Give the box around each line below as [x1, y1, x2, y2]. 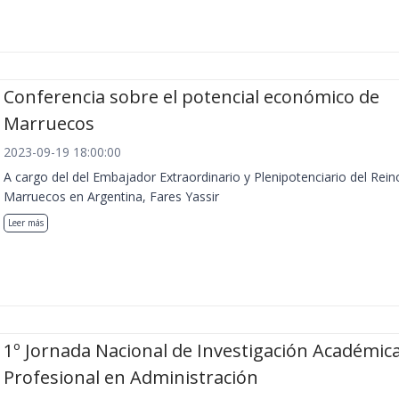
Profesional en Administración [4, 365, 258, 390]
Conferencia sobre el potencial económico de [4, 84, 379, 109]
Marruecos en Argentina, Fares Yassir [4, 187, 219, 205]
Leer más [8, 216, 44, 229]
